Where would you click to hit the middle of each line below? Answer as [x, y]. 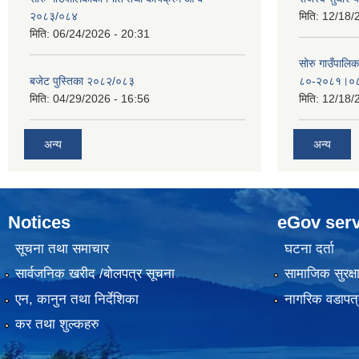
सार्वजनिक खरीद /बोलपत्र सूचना [95, 274]
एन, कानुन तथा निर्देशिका [77, 299]
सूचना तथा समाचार [62, 249]
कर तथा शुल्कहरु [57, 325]
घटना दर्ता [309, 249]
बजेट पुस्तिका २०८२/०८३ [82, 81]
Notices [39, 222]
